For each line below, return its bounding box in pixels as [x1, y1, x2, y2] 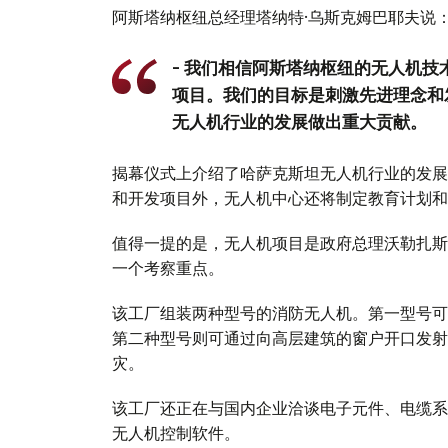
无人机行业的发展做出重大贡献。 [172, 112, 427, 133]
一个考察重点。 [112, 258, 224, 279]
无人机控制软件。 [112, 423, 240, 444]
